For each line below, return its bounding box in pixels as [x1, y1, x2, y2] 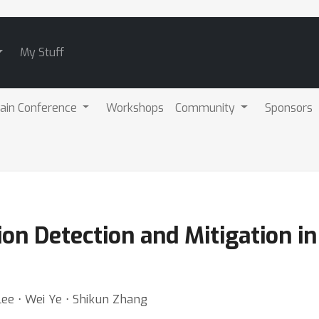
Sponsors [265, 100, 313, 115]
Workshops [106, 100, 164, 115]
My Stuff [19, 45, 64, 60]
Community [175, 100, 239, 115]
